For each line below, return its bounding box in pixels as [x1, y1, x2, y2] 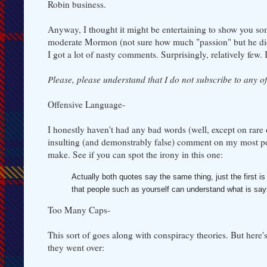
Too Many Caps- [48, 204, 110, 216]
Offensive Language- [48, 98, 125, 110]
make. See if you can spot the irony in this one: [48, 148, 223, 160]
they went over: [48, 241, 104, 254]
